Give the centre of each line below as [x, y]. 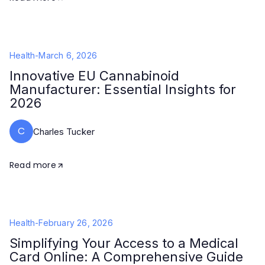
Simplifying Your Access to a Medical [124, 243]
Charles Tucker [64, 131]
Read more [33, 165]
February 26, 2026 [76, 223]
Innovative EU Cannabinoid [94, 76]
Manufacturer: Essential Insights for [123, 89]
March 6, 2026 [68, 55]
